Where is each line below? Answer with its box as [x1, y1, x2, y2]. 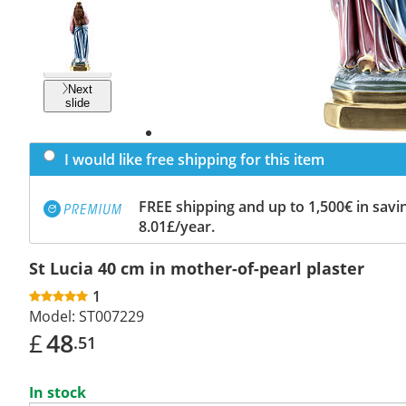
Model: [29, 305, 75, 326]
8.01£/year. [139, 216, 215, 237]
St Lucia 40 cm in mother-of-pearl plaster [29, 256, 364, 279]
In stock [29, 382, 86, 402]
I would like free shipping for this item [64, 149, 324, 169]
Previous [57, 47, 103, 62]
